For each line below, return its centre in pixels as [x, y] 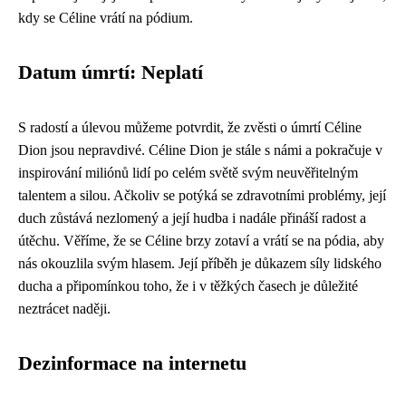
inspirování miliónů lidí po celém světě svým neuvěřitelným [188, 173]
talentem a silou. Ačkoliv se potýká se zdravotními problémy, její [202, 195]
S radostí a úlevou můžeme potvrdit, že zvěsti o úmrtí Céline [190, 127]
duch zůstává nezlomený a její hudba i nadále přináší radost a [192, 218]
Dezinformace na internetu [132, 363]
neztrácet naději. [64, 309]
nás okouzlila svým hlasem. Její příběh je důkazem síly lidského [200, 263]
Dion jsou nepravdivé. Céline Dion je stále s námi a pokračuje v [200, 150]
